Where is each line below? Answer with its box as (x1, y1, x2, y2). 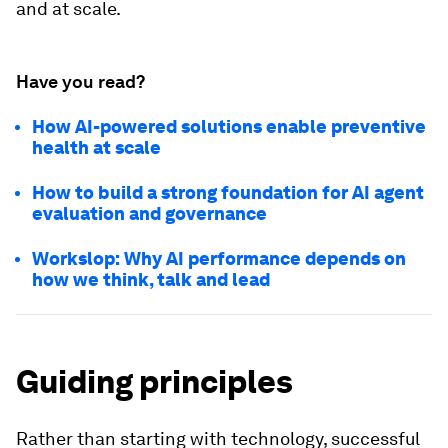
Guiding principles (16, 362, 293, 401)
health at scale (32, 137, 161, 158)
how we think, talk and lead (32, 269, 270, 290)
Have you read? (16, 71, 145, 92)
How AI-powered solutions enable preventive (32, 116, 426, 137)
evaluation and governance (32, 203, 267, 224)
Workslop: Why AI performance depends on (32, 248, 406, 269)
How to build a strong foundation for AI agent (32, 182, 424, 203)
